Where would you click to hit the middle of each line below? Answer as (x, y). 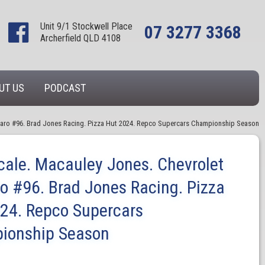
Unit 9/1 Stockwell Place (86, 26)
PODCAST (65, 88)
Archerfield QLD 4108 (80, 38)
